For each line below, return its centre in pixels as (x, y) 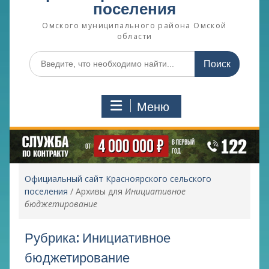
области (134, 36)
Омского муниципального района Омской (134, 25)
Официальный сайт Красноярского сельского (118, 178)
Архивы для (100, 191)
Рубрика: (53, 237)
